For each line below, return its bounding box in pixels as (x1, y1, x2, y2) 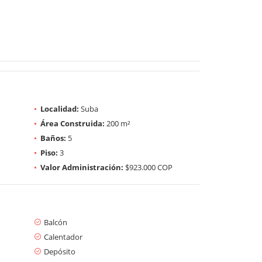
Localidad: (40, 103, 79, 114)
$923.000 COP (123, 161, 173, 173)
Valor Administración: (40, 161, 123, 173)
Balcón (44, 216, 67, 227)
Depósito (44, 246, 75, 257)
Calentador (44, 231, 82, 242)
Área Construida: (40, 118, 105, 129)
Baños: (40, 132, 66, 143)
